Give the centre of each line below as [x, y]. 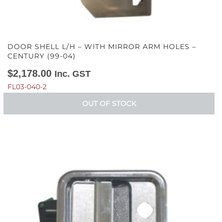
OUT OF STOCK [109, 104]
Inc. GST [73, 74]
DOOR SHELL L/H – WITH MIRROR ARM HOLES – [102, 47]
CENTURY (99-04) [42, 56]
